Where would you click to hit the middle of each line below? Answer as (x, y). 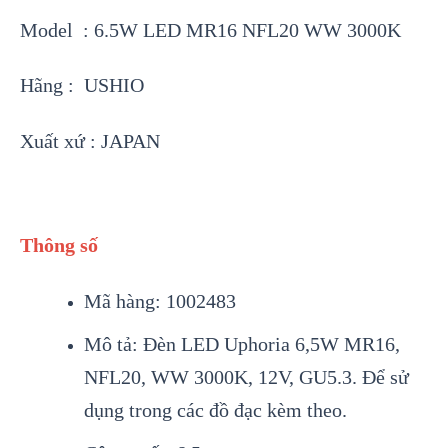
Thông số (59, 245)
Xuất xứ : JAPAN (90, 141)
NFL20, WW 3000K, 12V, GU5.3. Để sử (246, 377)
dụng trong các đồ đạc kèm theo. (215, 410)
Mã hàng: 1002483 (159, 301)
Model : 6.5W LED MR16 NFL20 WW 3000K (210, 30)
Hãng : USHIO (82, 85)
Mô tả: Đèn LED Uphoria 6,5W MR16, (241, 344)
